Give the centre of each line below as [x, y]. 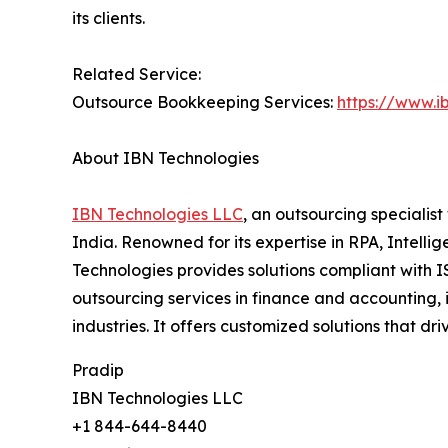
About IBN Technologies [181, 157]
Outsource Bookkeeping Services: [204, 101]
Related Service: [140, 73]
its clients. [108, 17]
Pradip [98, 369]
